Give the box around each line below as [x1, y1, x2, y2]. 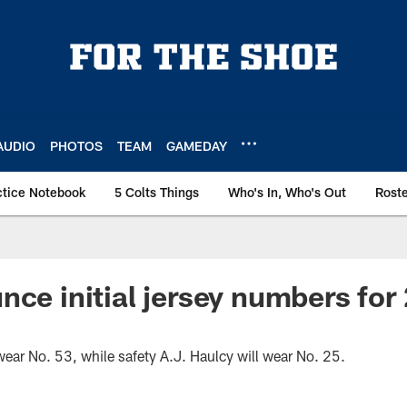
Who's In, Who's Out [228, 184, 346, 200]
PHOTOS [50, 137, 103, 154]
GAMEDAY [166, 137, 227, 154]
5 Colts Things [114, 184, 199, 200]
